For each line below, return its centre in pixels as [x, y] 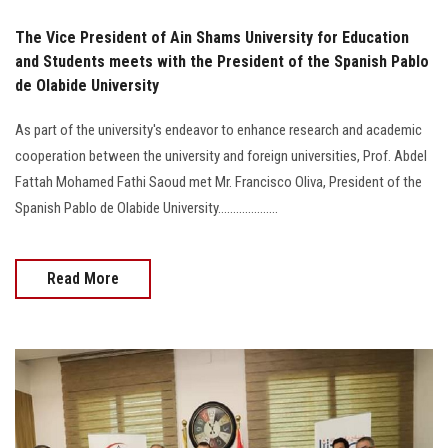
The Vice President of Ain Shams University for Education [212, 37]
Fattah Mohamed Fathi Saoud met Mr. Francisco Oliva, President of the [218, 181]
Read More [83, 278]
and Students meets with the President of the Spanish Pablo [222, 61]
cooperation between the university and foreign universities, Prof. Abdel [221, 155]
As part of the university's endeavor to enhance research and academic [218, 129]
